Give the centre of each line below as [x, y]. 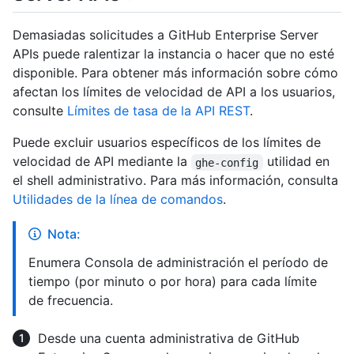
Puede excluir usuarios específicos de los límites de [167, 143]
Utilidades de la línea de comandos [118, 200]
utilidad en [298, 162]
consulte [40, 111]
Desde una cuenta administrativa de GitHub [169, 339]
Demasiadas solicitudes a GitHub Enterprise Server [166, 35]
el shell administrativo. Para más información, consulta [175, 181]
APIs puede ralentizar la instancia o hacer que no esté [173, 54]
